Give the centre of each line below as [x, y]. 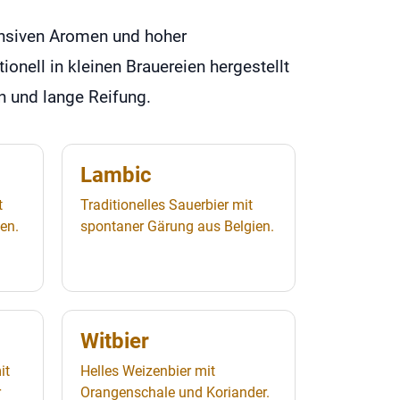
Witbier [115, 341]
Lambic [117, 175]
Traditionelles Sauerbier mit [167, 204]
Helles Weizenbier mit [148, 371]
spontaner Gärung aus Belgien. [178, 226]
